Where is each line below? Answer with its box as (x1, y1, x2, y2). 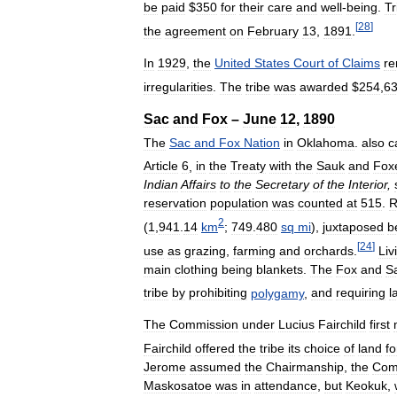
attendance (254, 378, 317, 393)
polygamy (251, 285, 304, 300)
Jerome (144, 360, 186, 375)
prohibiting (189, 285, 247, 300)
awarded (300, 79, 348, 94)
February (247, 24, 299, 39)
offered (195, 341, 235, 356)
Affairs (181, 177, 216, 192)
